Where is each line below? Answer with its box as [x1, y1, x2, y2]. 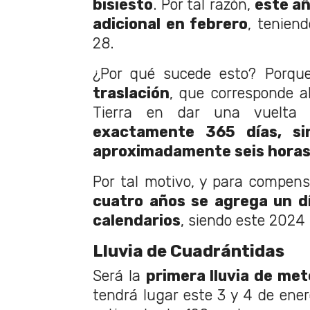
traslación [93, 84, 170, 102]
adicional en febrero [93, 15, 248, 33]
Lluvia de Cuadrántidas [93, 241, 284, 262]
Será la [93, 267, 146, 285]
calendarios [93, 212, 181, 230]
